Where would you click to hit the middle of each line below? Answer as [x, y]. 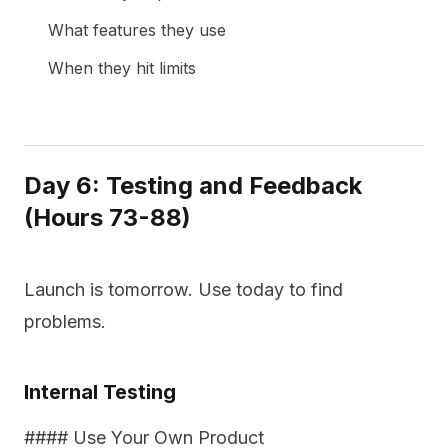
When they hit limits [122, 68]
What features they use [137, 30]
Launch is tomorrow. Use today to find [183, 289]
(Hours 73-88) [107, 217]
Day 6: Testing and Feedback [193, 185]
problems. [65, 321]
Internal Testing [100, 392]
